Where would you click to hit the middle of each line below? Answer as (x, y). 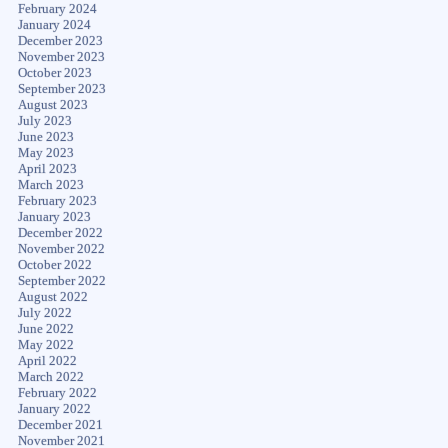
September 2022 (61, 280)
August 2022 (52, 296)
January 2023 (54, 216)
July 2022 (44, 312)
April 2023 (47, 168)
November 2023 (61, 56)
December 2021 (60, 424)
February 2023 (57, 200)
